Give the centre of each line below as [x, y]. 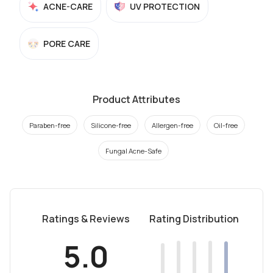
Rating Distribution [194, 219]
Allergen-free [172, 125]
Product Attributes [136, 99]
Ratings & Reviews [86, 219]
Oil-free [226, 125]
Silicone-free [111, 125]
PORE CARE [67, 44]
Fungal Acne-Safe [133, 151]
